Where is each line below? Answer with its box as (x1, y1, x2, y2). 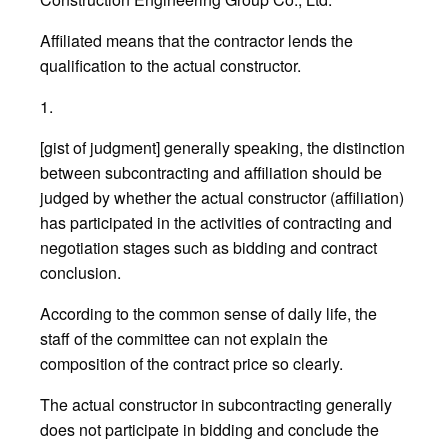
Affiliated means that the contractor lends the (40, 29, 353, 53)
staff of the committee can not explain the (40, 327, 328, 351)
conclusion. (40, 261, 121, 285)
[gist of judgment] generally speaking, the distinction (40, 136, 405, 160)
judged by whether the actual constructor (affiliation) (40, 186, 404, 210)
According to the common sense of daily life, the (40, 302, 377, 326)
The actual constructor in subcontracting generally (40, 393, 392, 417)
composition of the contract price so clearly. (40, 352, 343, 376)
